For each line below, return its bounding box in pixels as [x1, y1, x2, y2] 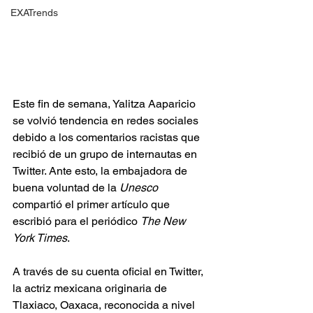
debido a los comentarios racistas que [13, 130, 203, 144]
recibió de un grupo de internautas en [13, 147, 200, 161]
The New [140, 214, 189, 228]
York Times [13, 231, 67, 245]
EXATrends [10, 7, 58, 18]
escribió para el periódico [13, 214, 140, 228]
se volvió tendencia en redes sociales [13, 113, 201, 127]
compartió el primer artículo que [13, 197, 173, 211]
